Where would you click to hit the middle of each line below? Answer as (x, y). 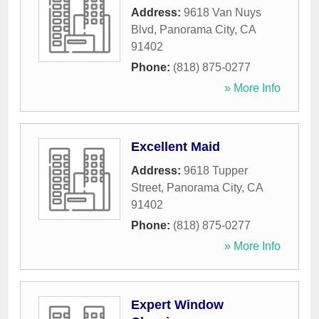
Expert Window (177, 305)
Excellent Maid (176, 147)
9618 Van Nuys (223, 13)
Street (146, 188)
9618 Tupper (216, 171)
